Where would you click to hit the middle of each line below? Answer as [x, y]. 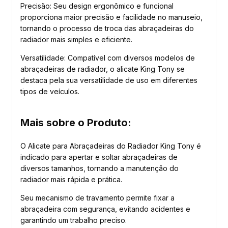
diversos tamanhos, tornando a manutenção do [99, 168]
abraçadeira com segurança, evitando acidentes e [105, 209]
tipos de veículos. [50, 92]
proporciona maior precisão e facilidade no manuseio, [111, 17]
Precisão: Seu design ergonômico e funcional [97, 6]
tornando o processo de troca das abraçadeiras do [107, 28]
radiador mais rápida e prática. [71, 180]
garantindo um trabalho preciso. [74, 220]
